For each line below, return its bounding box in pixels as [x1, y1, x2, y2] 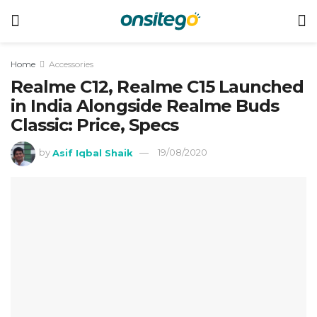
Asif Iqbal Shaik [52, 146, 134, 158]
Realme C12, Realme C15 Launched [11, 76, 304, 97]
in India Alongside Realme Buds [11, 96, 279, 116]
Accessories [49, 59, 93, 69]
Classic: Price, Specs [11, 115, 178, 135]
